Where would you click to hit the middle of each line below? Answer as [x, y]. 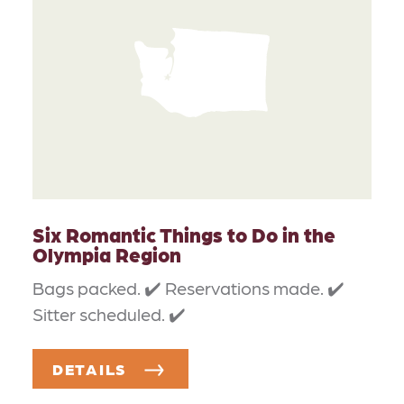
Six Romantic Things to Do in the [184, 234]
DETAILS [92, 368]
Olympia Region [107, 254]
